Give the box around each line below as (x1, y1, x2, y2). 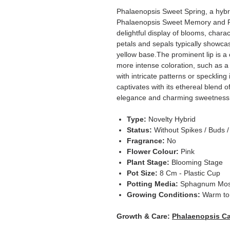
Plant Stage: (127, 158, 171, 167)
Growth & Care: (117, 212, 172, 221)
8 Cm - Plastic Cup (160, 169, 220, 178)
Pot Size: (127, 169, 160, 178)
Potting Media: (127, 180, 180, 188)
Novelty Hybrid (148, 115, 196, 124)
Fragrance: (127, 137, 167, 145)
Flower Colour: (127, 147, 179, 156)
